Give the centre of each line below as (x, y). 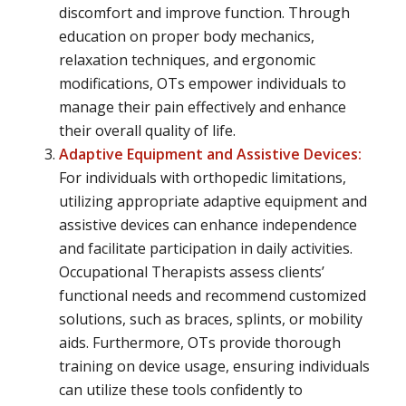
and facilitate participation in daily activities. (205, 249)
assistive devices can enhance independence (208, 225)
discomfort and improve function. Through (204, 13)
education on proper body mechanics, (186, 37)
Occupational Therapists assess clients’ (191, 272)
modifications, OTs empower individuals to (202, 84)
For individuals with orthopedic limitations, (202, 178)
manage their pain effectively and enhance (202, 107)
